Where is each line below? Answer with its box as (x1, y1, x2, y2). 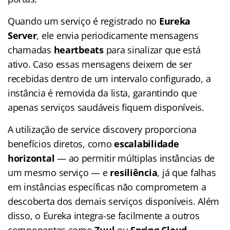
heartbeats (53, 43, 104, 56)
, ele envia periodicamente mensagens (36, 29, 199, 42)
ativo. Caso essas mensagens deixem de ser (8, 57, 192, 70)
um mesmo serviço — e (8, 166, 110, 179)
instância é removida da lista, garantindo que (8, 86, 197, 99)
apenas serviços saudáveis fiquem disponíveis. (8, 101, 204, 113)
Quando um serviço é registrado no (8, 14, 159, 27)
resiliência (110, 166, 158, 179)
